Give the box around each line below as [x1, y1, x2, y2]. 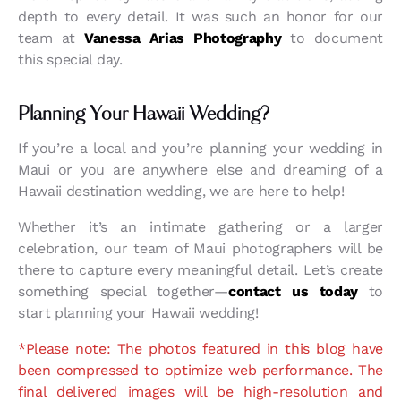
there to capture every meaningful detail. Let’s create [18, 261, 383, 279]
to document [281, 30, 383, 47]
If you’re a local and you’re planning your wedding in [18, 140, 383, 158]
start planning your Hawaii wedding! [18, 304, 259, 322]
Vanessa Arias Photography [83, 30, 282, 47]
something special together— [18, 283, 228, 301]
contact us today [227, 283, 358, 301]
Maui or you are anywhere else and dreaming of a [18, 161, 383, 179]
